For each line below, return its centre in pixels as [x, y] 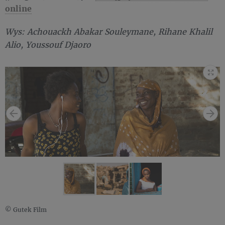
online [18, 9]
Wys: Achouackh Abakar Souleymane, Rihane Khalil [109, 32]
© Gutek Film [27, 210]
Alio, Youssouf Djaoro [48, 45]
